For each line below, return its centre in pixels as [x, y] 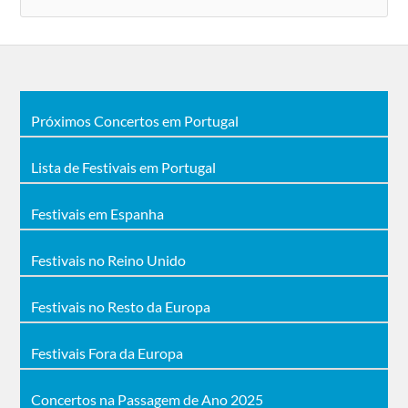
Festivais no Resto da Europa [121, 306]
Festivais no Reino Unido [109, 260]
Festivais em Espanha [98, 213]
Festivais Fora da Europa [107, 352]
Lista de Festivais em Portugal [124, 167]
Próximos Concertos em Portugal [135, 120]
